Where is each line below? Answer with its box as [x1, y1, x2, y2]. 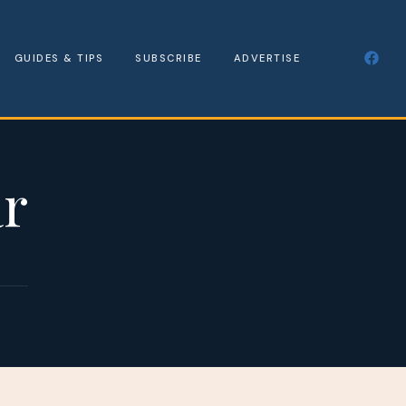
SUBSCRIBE [135, 52, 202, 64]
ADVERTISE [233, 52, 301, 64]
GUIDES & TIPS [14, 52, 104, 64]
